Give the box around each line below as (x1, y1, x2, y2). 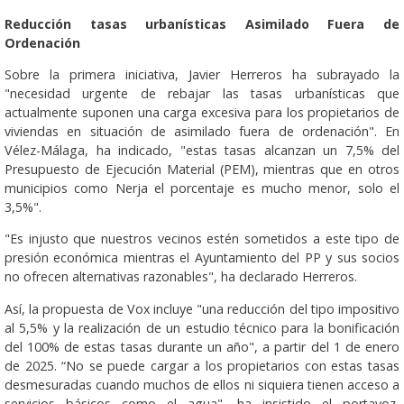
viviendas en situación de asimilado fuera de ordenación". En (5, 123, 399, 141)
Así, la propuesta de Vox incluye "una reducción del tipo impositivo (5, 299, 399, 317)
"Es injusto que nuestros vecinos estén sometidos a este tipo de (5, 230, 399, 248)
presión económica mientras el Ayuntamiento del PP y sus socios (5, 249, 399, 267)
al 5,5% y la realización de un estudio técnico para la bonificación (5, 318, 399, 336)
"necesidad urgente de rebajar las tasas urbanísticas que (5, 85, 399, 103)
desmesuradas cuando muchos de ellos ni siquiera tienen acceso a (5, 375, 399, 393)
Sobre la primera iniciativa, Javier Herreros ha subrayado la (5, 66, 399, 84)
